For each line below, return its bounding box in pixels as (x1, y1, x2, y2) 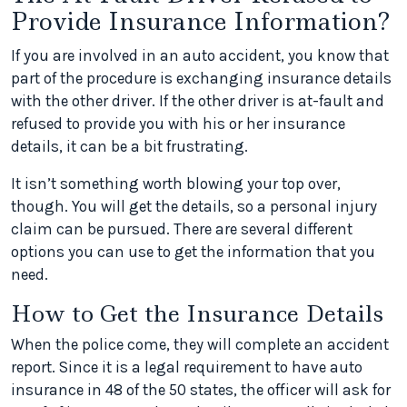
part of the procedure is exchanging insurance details (11, 69, 392, 87)
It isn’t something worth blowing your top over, (11, 174, 341, 193)
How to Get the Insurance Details (11, 298, 383, 329)
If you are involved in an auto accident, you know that (11, 46, 389, 65)
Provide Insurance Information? (11, 5, 390, 37)
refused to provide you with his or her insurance (11, 114, 345, 133)
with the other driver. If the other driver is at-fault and (11, 92, 384, 110)
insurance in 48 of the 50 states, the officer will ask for (11, 381, 391, 399)
